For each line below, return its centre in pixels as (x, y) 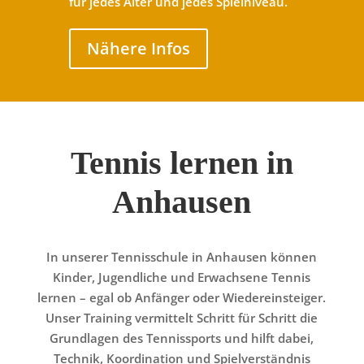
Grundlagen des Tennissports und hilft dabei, (182, 338)
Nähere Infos (138, 49)
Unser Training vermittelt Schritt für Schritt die (182, 318)
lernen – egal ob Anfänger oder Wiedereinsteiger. (182, 298)
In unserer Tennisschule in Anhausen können (182, 257)
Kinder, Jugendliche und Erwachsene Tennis (182, 277)
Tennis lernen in (182, 163)
